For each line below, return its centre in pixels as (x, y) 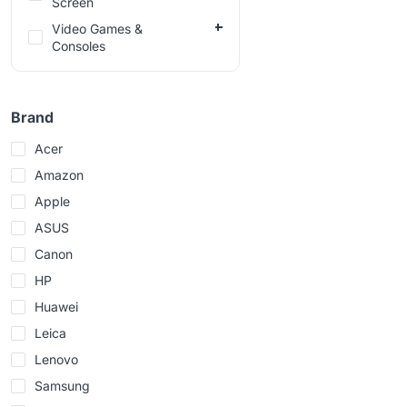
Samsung (62, 386)
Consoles (79, 46)
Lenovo (56, 360)
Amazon (59, 175)
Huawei (56, 307)
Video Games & (97, 29)
